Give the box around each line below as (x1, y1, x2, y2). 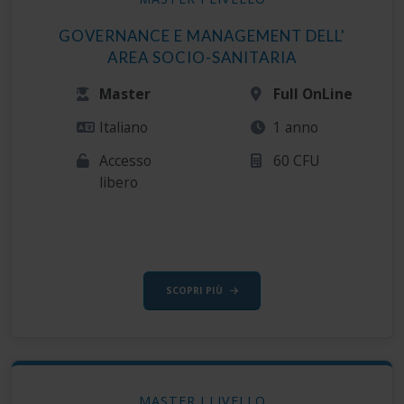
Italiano (99, 117, 149, 138)
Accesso (99, 151, 152, 171)
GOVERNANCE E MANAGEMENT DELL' (59, 26, 345, 46)
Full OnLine (273, 84, 353, 105)
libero (99, 172, 139, 193)
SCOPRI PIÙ (166, 284, 223, 298)
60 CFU (273, 151, 321, 171)
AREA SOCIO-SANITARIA (107, 48, 297, 68)
